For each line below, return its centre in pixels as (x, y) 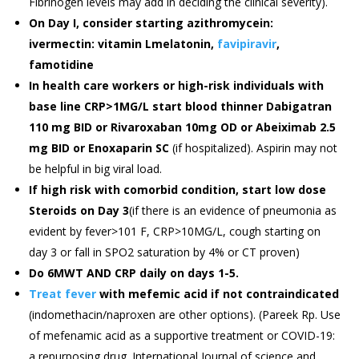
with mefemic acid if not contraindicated (218, 293)
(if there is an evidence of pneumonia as (233, 210)
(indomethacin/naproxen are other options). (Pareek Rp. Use (185, 314)
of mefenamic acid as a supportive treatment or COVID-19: (182, 335)
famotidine (62, 64)
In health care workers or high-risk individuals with (177, 85)
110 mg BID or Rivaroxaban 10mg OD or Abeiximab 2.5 (183, 127)
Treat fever (63, 293)
